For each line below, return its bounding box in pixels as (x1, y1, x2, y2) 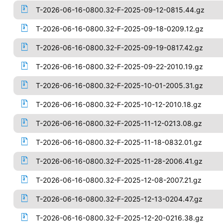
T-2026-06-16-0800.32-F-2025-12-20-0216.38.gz (35, 214, 204, 222)
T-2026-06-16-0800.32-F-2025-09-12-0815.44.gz (35, 5, 205, 14)
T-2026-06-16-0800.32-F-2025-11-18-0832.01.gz (35, 138, 202, 146)
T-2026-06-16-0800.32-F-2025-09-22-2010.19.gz (35, 62, 203, 71)
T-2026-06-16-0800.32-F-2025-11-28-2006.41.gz (35, 157, 203, 165)
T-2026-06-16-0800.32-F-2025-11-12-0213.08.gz (35, 119, 202, 127)
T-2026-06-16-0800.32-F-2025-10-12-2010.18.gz (35, 100, 202, 109)
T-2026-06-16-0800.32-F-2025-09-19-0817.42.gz (35, 43, 203, 52)
